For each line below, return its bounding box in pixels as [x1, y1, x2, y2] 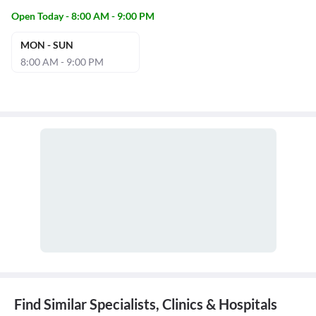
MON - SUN [20, 39, 73, 51]
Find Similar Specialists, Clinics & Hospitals [14, 296, 277, 313]
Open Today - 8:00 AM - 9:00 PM [11, 10, 154, 23]
